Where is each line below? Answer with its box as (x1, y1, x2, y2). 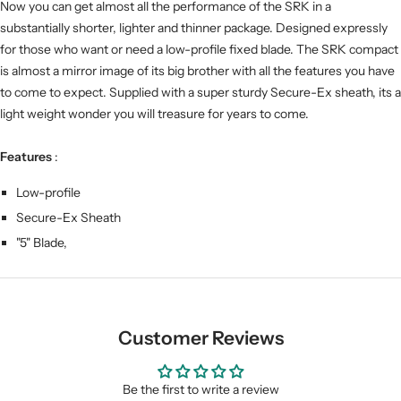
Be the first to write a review (122, 380, 279, 397)
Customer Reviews (117, 326, 284, 349)
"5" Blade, (15, 234, 67, 251)
